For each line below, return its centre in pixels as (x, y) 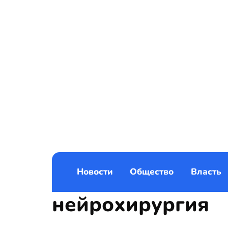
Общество (152, 172)
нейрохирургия (131, 205)
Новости (95, 172)
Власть (206, 172)
